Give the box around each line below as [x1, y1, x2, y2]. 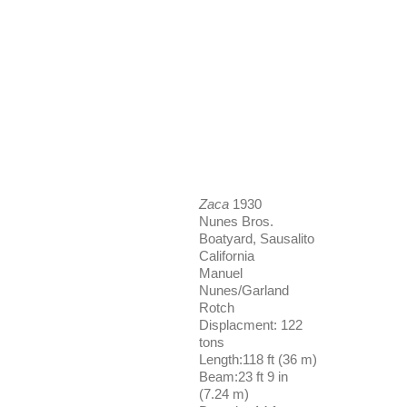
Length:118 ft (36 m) [199, 352, 318, 367]
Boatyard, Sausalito [199, 231, 315, 246]
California [199, 248, 255, 263]
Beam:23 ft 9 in [199, 369, 289, 384]
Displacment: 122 [199, 317, 303, 333]
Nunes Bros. [199, 213, 274, 229]
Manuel [199, 265, 243, 281]
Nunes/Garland [199, 283, 290, 298]
